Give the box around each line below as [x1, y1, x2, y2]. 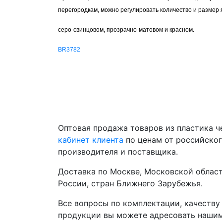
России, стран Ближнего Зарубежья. [58, 178, 203, 188]
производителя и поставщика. [58, 146, 178, 157]
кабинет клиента [58, 134, 123, 145]
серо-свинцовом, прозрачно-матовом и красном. [58, 26, 194, 33]
